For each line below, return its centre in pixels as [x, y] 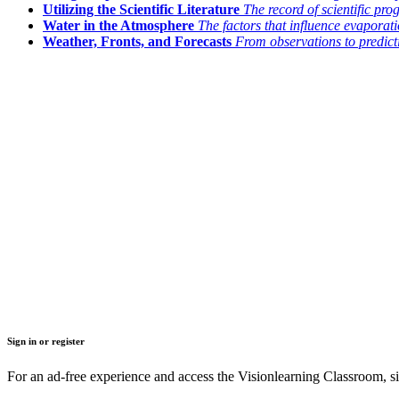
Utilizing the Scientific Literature [141, 10]
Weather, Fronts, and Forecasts [137, 42]
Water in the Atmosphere [118, 26]
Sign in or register [46, 342]
